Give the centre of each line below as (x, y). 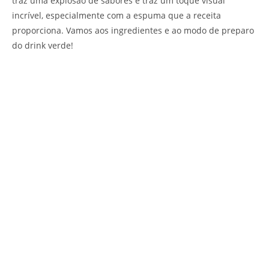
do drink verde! (43, 45)
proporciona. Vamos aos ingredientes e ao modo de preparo (133, 30)
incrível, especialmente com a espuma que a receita (116, 15)
